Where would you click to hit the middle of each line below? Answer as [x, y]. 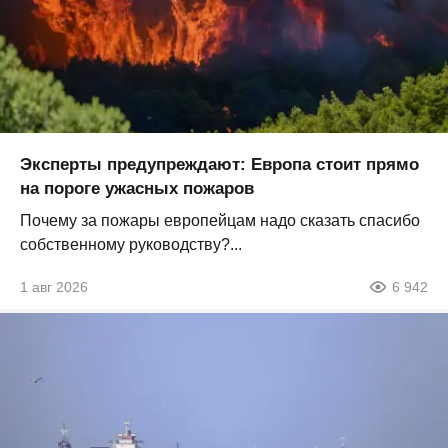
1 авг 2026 [54, 286]
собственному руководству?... [131, 244]
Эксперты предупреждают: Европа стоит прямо [219, 164]
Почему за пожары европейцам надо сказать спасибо [220, 220]
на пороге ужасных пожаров [137, 188]
